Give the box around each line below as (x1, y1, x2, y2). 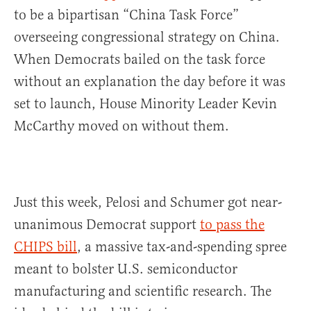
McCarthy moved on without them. (14, 117, 229, 135)
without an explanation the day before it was (14, 73, 285, 91)
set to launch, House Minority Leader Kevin (14, 95, 277, 113)
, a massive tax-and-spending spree (77, 238, 287, 256)
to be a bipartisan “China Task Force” (14, 6, 239, 24)
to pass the (200, 216, 264, 234)
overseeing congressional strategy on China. (14, 28, 280, 47)
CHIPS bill (14, 238, 77, 256)
